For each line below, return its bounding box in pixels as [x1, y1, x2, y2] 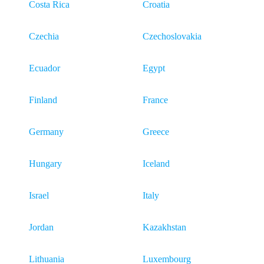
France [143, 95, 168, 105]
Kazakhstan [143, 222, 186, 232]
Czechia [29, 31, 59, 41]
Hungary [29, 159, 62, 169]
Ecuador [29, 63, 60, 73]
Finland [29, 95, 57, 105]
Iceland [143, 159, 170, 169]
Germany [29, 127, 64, 137]
